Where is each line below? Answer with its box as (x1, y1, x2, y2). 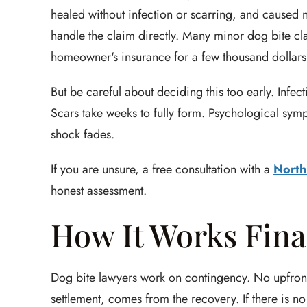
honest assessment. (51, 182, 147, 199)
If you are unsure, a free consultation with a (51, 160, 273, 178)
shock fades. (51, 125, 114, 143)
